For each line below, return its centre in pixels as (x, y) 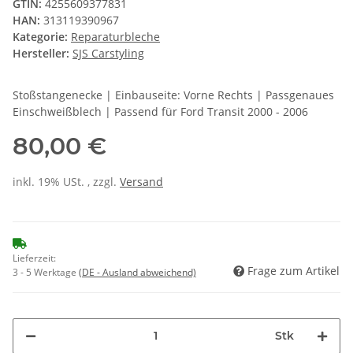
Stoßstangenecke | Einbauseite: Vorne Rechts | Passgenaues (173, 95)
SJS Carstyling (108, 53)
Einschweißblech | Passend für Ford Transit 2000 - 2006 (160, 111)
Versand (141, 181)
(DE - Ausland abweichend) (137, 272)
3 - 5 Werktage (46, 272)
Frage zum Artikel (294, 270)
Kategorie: (42, 36)
